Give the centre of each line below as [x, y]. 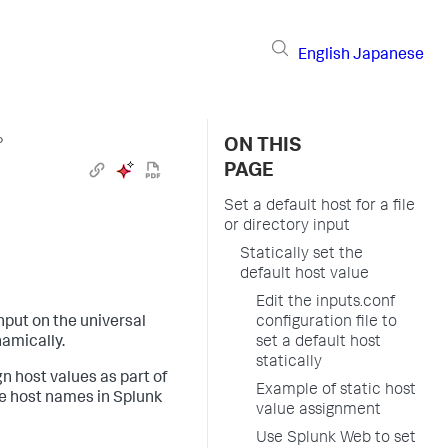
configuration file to [326, 323]
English [324, 55]
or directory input [287, 227]
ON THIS [263, 147]
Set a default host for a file [319, 207]
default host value [304, 275]
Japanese [388, 55]
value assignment [318, 411]
